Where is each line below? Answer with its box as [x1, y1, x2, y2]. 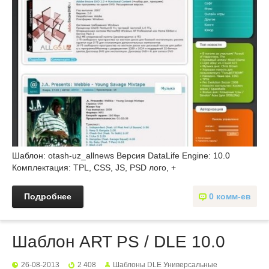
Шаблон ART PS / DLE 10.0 [12, 232, 225, 252]
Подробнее [24, 192, 71, 202]
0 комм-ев [209, 192, 251, 202]
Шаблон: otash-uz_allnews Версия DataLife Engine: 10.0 [12, 151, 230, 161]
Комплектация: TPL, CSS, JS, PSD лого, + [12, 163, 176, 173]
